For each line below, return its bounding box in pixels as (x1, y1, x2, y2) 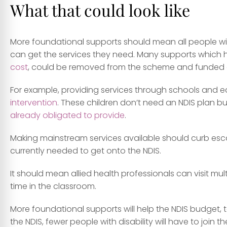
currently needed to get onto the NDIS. (10, 145, 161, 157)
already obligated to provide (10, 109, 125, 122)
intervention (10, 97, 57, 109)
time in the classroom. (10, 180, 96, 193)
